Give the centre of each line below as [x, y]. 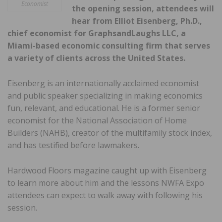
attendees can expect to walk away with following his [105, 195]
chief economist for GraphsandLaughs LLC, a [97, 33]
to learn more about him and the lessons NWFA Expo [106, 183]
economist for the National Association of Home [97, 121]
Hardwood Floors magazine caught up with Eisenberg [107, 171]
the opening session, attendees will [143, 9]
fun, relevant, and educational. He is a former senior [104, 108]
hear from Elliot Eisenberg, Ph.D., [137, 21]
